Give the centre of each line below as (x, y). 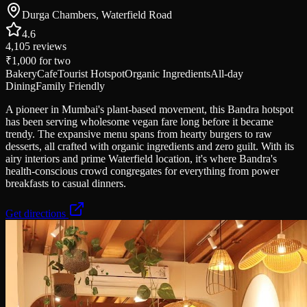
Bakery (21, 74)
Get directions (37, 214)
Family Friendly (70, 86)
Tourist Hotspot (91, 74)
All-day (227, 74)
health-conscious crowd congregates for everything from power (142, 171)
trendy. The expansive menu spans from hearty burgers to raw (139, 134)
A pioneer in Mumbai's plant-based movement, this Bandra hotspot (149, 110)
